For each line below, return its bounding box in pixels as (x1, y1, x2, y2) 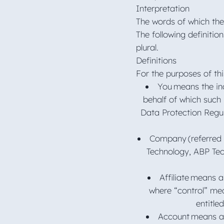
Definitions (135, 54, 179, 65)
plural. (135, 41, 161, 52)
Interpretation (135, 2, 192, 13)
